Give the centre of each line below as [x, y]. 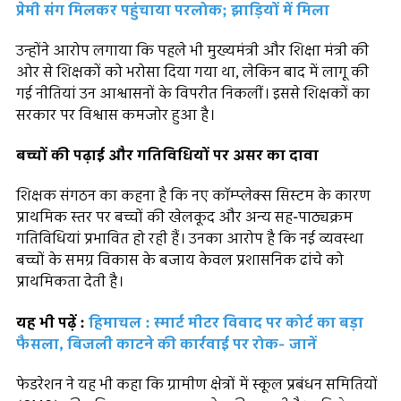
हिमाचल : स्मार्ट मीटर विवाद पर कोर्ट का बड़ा [226, 323]
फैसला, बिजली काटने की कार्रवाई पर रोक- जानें [166, 344]
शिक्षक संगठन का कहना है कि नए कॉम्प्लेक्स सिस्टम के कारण [193, 196]
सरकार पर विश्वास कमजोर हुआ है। [115, 115]
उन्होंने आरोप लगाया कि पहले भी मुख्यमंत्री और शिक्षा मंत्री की [192, 51]
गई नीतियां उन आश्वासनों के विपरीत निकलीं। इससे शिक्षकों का [193, 94]
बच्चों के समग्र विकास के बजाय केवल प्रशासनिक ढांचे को [180, 261]
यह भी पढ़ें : [52, 323]
